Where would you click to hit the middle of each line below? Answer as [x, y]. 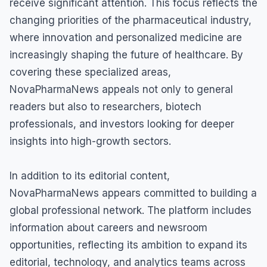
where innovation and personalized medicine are [126, 38]
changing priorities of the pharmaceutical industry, [131, 21]
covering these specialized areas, [90, 72]
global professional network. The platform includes [131, 211]
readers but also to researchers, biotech [105, 107]
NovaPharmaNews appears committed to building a [133, 193]
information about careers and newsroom [108, 228]
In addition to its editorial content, [90, 176]
